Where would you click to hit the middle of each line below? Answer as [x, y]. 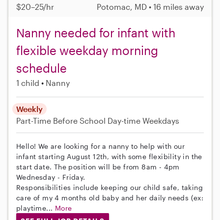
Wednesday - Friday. [51, 177]
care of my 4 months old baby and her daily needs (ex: [110, 197]
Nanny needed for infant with [96, 32]
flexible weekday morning [87, 50]
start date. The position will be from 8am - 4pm [98, 166]
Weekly [29, 109]
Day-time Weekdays [143, 120]
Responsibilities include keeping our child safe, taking [110, 187]
